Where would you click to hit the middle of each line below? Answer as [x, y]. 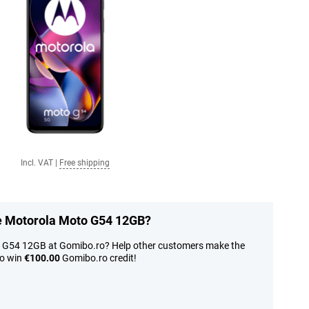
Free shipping [84, 163]
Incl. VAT [37, 163]
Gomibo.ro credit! [98, 258]
